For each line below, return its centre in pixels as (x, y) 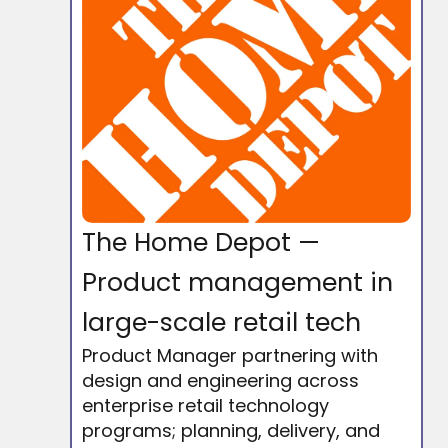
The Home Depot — (201, 242)
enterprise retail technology (205, 405)
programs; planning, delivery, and (231, 430)
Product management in (237, 282)
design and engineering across (220, 380)
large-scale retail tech (221, 322)
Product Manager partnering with (230, 355)
